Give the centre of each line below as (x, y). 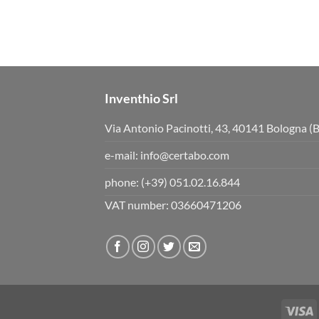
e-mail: (122, 155)
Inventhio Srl (141, 98)
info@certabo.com (185, 155)
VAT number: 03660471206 (173, 204)
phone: (123, 182)
